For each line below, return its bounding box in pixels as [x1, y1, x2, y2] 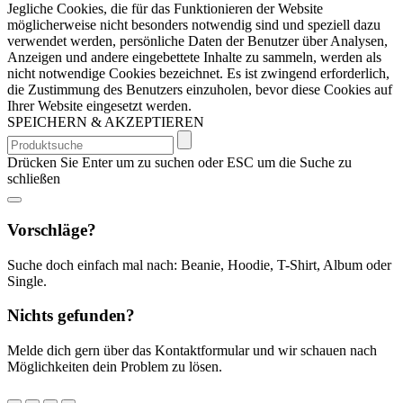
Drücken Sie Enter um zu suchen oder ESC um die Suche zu [7, 155, 352, 171]
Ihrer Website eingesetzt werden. [7, 98, 192, 114]
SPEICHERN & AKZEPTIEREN [7, 114, 204, 130]
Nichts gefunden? [7, 306, 135, 326]
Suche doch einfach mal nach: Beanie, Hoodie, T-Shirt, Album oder [7, 256, 391, 273]
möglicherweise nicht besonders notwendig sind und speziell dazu [7, 17, 381, 33]
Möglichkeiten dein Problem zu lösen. [7, 359, 222, 375]
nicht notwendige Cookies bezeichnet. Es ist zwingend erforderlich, [7, 66, 390, 82]
